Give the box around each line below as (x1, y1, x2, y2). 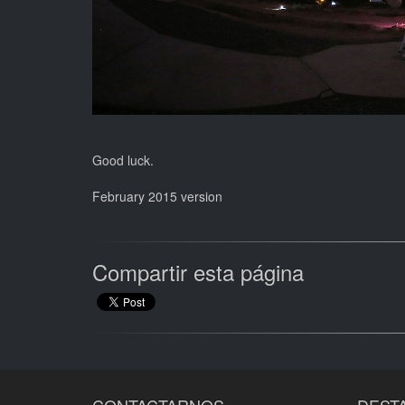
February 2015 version (92, 187, 222, 206)
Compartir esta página (92, 256, 304, 288)
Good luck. (92, 151, 154, 170)
